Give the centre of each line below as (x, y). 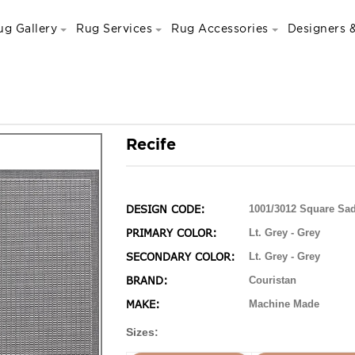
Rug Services (115, 28)
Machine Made (284, 304)
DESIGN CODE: (166, 209)
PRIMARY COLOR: (172, 233)
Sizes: (142, 332)
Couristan (273, 280)
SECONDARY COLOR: (181, 257)
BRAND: (147, 281)
